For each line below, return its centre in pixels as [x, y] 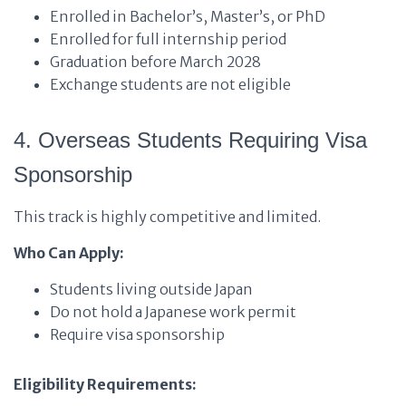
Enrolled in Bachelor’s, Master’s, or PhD [188, 16]
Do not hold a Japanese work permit [173, 312]
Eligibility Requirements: [105, 384]
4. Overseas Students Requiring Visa [190, 140]
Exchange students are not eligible [170, 84]
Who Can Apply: [69, 253]
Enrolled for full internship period [168, 39]
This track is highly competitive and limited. [167, 217]
